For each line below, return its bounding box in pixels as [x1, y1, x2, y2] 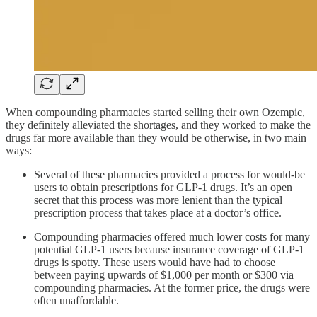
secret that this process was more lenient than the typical [34, 193, 282, 206]
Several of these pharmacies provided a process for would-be [34, 168, 305, 180]
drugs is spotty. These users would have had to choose [34, 255, 275, 268]
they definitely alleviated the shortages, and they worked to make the [6, 118, 311, 131]
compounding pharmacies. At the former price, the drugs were [34, 281, 310, 294]
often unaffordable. [34, 294, 119, 306]
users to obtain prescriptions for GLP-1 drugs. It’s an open [34, 180, 292, 193]
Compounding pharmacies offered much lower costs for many [34, 230, 310, 243]
